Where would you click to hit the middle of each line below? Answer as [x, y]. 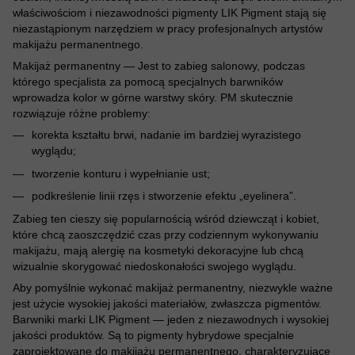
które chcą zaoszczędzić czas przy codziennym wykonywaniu [166, 234]
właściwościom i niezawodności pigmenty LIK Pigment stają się [170, 13]
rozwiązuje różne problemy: [82, 114]
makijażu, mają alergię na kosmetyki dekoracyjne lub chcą [158, 250]
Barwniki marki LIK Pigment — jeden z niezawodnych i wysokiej [171, 319]
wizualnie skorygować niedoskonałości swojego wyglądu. [155, 266]
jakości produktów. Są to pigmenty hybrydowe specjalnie [153, 335]
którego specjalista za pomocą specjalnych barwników [148, 82]
